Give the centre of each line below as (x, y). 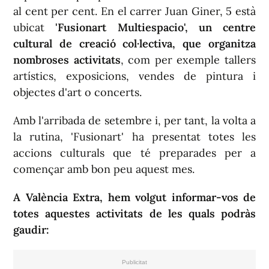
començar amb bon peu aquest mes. (104, 169)
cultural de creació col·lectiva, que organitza (134, 44)
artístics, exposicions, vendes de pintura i (134, 76)
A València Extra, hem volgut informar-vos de (134, 197)
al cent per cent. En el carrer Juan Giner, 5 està (134, 11)
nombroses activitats (67, 60)
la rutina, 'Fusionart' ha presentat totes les (134, 137)
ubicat (35, 27)
